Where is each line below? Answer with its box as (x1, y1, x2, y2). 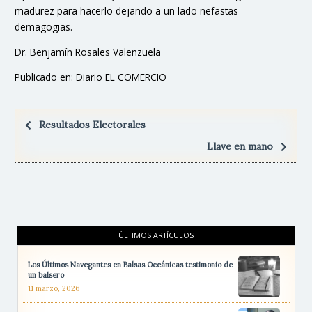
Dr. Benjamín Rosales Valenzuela (15, 45, 161, 59)
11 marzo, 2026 (27, 283, 79, 293)
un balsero (27, 270, 64, 281)
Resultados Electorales (39, 118, 146, 132)
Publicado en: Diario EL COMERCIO (15, 70, 166, 84)
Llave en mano (206, 140, 273, 153)
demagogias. (15, 20, 72, 34)
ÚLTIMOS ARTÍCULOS (118, 231, 194, 241)
